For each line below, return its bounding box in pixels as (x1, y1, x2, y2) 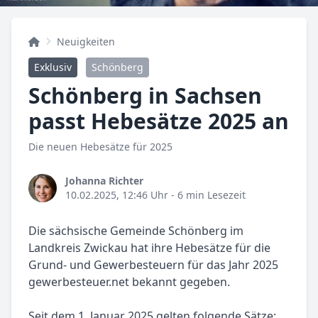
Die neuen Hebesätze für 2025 (28, 140, 172, 154)
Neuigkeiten (57, 35, 115, 49)
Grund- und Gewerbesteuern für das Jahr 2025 (28, 257, 278, 273)
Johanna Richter (65, 174, 143, 188)
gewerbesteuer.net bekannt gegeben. (28, 274, 230, 290)
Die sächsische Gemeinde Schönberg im (28, 223, 243, 239)
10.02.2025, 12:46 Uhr (65, 188, 168, 202)
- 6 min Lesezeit (168, 188, 246, 202)
